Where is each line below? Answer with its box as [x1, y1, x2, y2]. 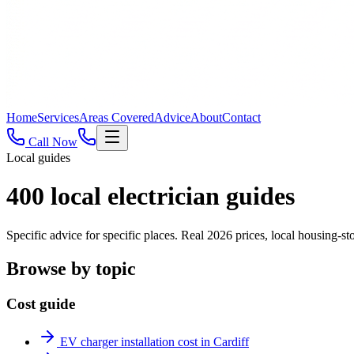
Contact [222, 111, 261, 124]
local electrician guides [44, 182, 295, 211]
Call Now [28, 135, 77, 149]
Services [37, 111, 79, 124]
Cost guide [6, 295, 75, 312]
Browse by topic [6, 258, 136, 279]
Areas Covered [79, 111, 154, 124]
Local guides [6, 151, 70, 164]
